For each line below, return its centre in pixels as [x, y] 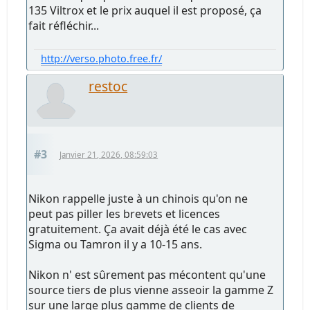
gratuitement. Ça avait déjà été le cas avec [138, 229]
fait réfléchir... [64, 25]
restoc [108, 86]
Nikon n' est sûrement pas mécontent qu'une [147, 274]
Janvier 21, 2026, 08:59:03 [109, 154]
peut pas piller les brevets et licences [125, 213]
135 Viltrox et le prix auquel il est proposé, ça [145, 10]
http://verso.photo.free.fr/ [102, 58]
